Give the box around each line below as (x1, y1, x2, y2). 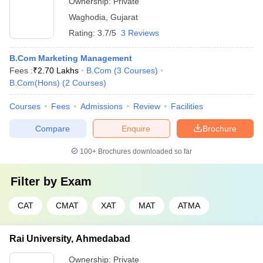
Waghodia (69, 12, 106, 22)
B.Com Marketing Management (9, 53, 132, 63)
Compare (35, 123, 70, 133)
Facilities (171, 102, 203, 111)
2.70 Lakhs (38, 66, 79, 75)
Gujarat (110, 12, 138, 22)
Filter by (11, 175, 60, 188)
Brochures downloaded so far (96, 147, 192, 156)
